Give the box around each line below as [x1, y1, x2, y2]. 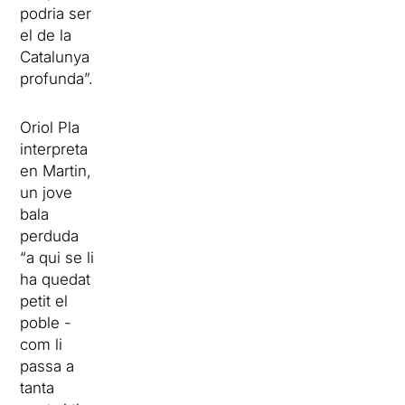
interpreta [20, 140, 89, 159]
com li [20, 335, 63, 354]
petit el [20, 292, 69, 311]
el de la [20, 26, 72, 45]
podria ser [20, 5, 92, 24]
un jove [20, 184, 73, 202]
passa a [20, 357, 75, 376]
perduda [20, 227, 80, 246]
